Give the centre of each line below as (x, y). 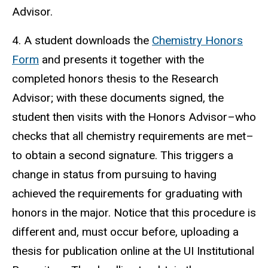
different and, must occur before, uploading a (125, 232)
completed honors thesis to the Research (115, 79)
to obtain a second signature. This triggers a (123, 156)
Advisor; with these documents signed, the (118, 98)
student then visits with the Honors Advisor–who (134, 117)
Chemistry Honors (197, 41)
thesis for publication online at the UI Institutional (133, 251)
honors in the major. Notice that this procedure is (134, 213)
